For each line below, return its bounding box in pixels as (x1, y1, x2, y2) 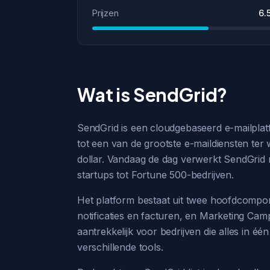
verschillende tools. (77, 241, 163, 253)
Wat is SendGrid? (77, 83, 228, 106)
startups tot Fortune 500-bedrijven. (77, 169, 234, 181)
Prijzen (92, 8, 119, 18)
